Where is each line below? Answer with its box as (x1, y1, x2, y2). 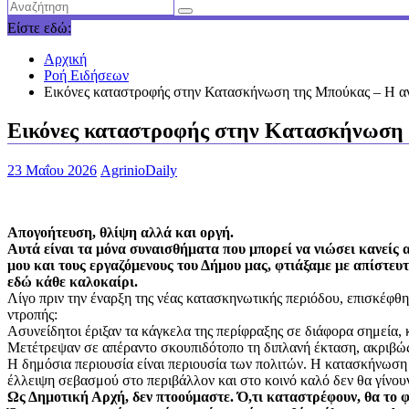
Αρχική (44, 51, 87, 67)
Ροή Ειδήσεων (44, 68, 129, 83)
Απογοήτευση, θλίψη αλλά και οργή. (7, 224, 234, 240)
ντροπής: (7, 306, 58, 322)
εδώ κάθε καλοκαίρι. (7, 273, 138, 289)
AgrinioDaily (100, 162, 177, 178)
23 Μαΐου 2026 (7, 162, 97, 178)
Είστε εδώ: (7, 20, 71, 36)
